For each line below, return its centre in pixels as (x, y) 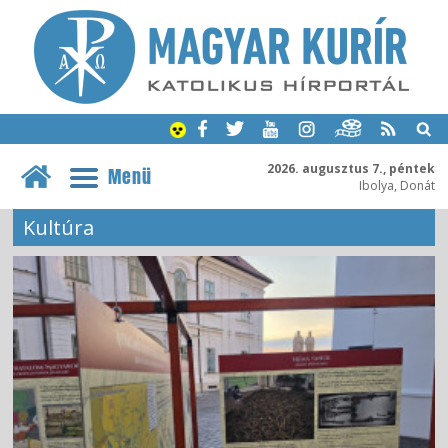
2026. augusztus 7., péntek (350, 168)
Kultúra (59, 227)
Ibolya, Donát (396, 185)
